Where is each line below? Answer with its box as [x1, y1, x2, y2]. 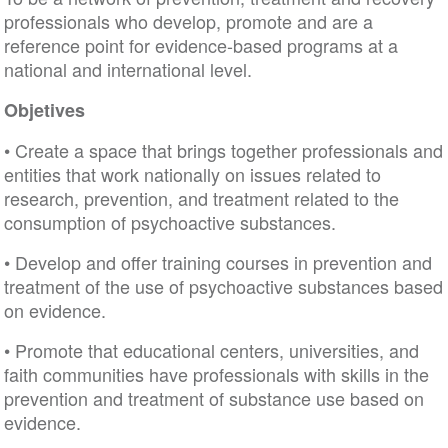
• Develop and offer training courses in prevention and [3, 249, 432, 275]
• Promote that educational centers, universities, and [3, 337, 419, 363]
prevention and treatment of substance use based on [3, 385, 424, 411]
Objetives [3, 97, 85, 123]
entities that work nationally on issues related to [3, 161, 381, 187]
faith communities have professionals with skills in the [3, 361, 429, 387]
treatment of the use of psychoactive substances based [3, 273, 443, 299]
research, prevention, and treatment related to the [3, 185, 399, 211]
